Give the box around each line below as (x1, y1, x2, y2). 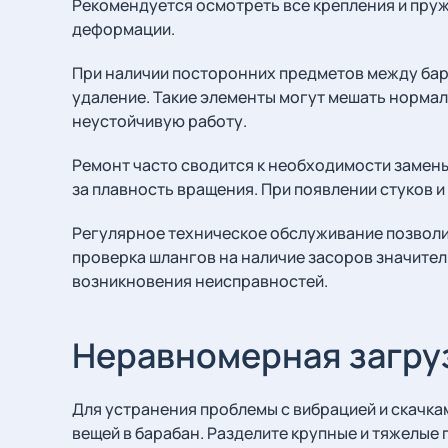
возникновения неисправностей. (72, 270, 328, 293)
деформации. (72, 18, 175, 41)
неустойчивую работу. (72, 110, 247, 133)
